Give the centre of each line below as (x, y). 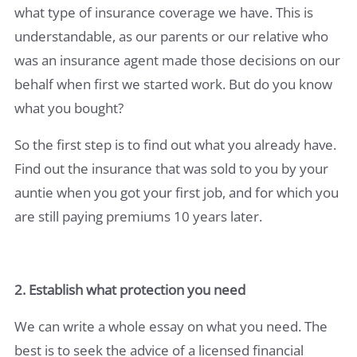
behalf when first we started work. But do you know (173, 84)
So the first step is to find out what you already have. (175, 144)
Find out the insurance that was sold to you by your (171, 168)
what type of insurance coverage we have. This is (164, 12)
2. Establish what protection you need (130, 289)
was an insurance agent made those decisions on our (177, 60)
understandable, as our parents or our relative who (171, 36)
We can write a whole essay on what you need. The (171, 326)
